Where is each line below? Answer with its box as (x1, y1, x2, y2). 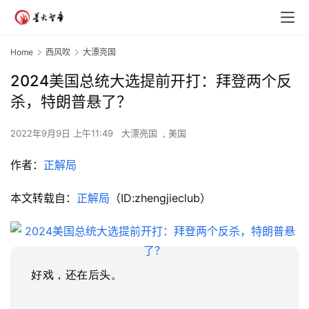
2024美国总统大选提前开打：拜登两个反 (10, 72, 292, 90)
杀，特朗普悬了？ (10, 92, 132, 111)
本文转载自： (10, 191, 77, 206)
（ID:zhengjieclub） (110, 191, 211, 206)
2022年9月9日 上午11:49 (10, 128, 116, 139)
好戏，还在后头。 (31, 268, 123, 282)
